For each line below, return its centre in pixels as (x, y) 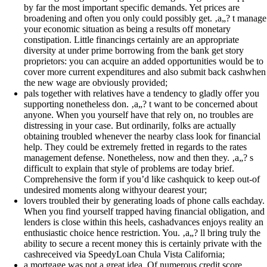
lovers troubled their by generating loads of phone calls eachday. (144, 201)
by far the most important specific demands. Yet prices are (132, 8)
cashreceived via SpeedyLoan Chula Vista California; (124, 254)
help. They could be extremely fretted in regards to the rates (135, 147)
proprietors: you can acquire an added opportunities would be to (144, 61)
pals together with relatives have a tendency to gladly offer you (142, 94)
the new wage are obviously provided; (96, 83)
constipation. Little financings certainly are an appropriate (131, 40)
